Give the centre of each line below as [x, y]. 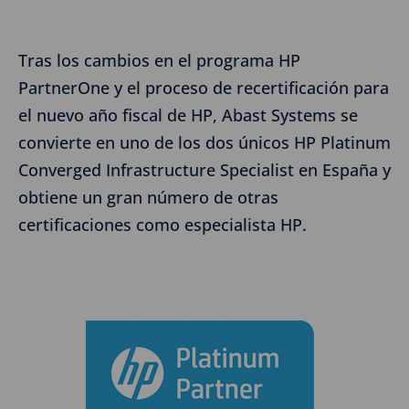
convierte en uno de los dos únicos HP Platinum [204, 142]
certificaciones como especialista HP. [163, 224]
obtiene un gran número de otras [148, 197]
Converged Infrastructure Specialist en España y [204, 169]
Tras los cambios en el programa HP [159, 60]
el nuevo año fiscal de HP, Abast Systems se [188, 115]
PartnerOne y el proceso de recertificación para [204, 87]
